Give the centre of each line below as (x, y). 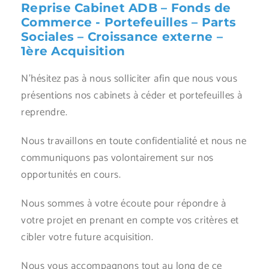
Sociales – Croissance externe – (122, 36)
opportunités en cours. (71, 174)
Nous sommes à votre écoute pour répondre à (123, 203)
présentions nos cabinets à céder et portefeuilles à (132, 95)
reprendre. (44, 112)
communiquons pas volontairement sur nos (117, 158)
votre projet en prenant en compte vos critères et (130, 220)
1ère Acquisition (73, 51)
